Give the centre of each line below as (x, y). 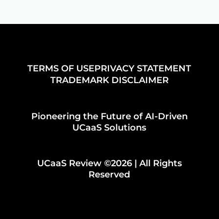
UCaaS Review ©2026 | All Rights (109, 163)
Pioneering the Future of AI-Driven (109, 116)
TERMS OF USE (61, 68)
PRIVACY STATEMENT (143, 68)
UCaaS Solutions (109, 127)
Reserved (109, 174)
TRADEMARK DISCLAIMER (109, 80)
